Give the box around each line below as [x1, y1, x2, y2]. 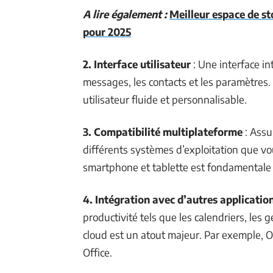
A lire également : [83, 7, 167, 21]
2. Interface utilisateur [83, 57, 191, 71]
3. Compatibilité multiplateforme [83, 125, 243, 138]
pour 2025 [83, 25, 131, 38]
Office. [83, 246, 112, 259]
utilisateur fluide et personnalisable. [83, 93, 247, 106]
